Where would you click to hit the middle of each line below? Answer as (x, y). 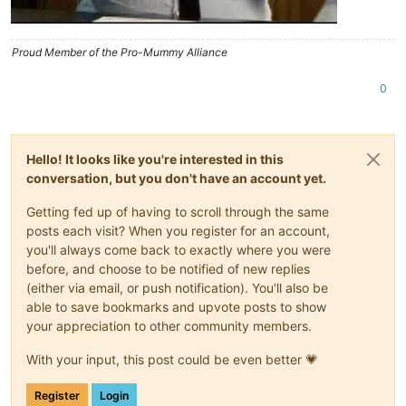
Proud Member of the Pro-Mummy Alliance (120, 53)
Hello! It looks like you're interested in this (155, 159)
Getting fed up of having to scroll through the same (178, 212)
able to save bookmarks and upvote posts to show (176, 307)
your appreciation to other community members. (169, 326)
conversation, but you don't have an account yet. (176, 179)
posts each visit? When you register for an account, (178, 231)
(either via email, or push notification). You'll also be (177, 288)
